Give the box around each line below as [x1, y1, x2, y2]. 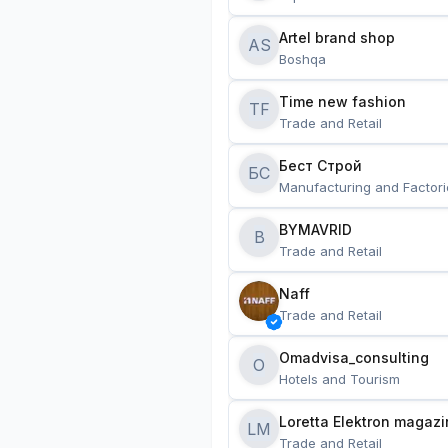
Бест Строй [279, 157, 362, 174]
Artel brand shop [279, 29, 395, 46]
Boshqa [279, 51, 326, 67]
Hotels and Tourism [279, 371, 400, 387]
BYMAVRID [279, 221, 352, 238]
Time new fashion [279, 93, 406, 110]
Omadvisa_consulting [279, 349, 429, 366]
